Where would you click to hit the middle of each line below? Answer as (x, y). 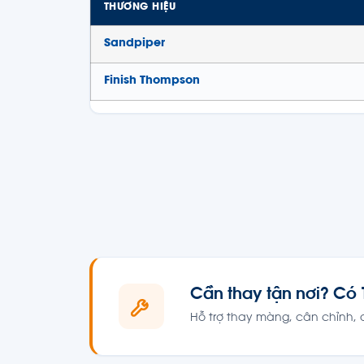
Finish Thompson (152, 81)
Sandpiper (134, 44)
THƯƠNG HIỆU (140, 7)
